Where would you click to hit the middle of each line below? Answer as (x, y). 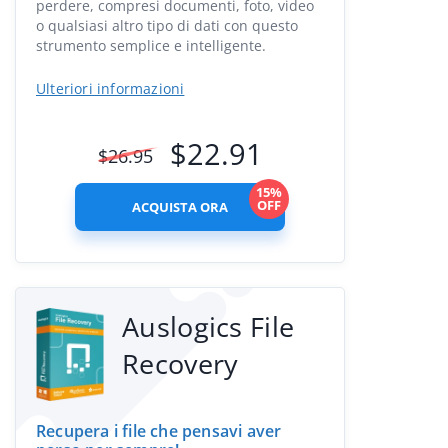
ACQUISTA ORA (180, 207)
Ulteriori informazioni (110, 88)
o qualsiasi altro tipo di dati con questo (167, 25)
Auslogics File (208, 326)
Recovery (180, 363)
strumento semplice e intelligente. (151, 45)
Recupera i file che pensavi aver (159, 431)
